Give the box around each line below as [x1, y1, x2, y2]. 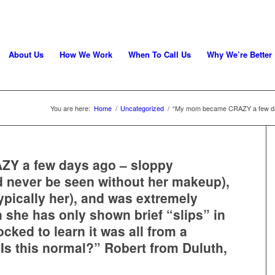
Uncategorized [120, 103, 164, 113]
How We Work [59, 48, 112, 60]
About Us [8, 48, 44, 60]
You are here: [50, 103, 90, 113]
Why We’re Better [206, 48, 272, 60]
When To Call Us [128, 48, 191, 60]
